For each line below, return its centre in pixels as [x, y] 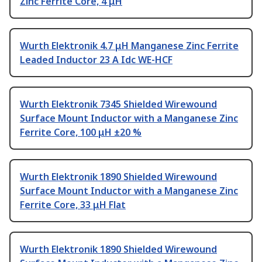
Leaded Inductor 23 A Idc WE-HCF [96, 60]
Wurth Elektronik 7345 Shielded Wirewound [118, 104]
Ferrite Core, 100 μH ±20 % [81, 132]
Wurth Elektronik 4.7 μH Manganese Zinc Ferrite [129, 46]
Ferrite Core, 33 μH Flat [73, 205]
